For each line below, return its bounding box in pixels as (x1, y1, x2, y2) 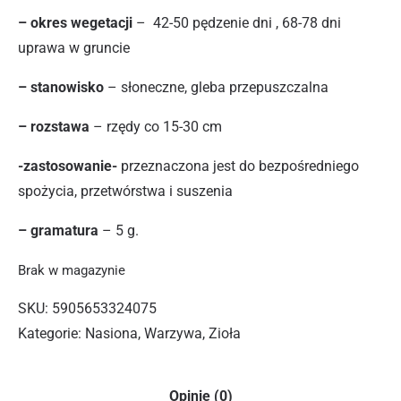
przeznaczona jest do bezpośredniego (117, 158, 359, 175)
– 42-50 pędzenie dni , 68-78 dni (132, 14, 341, 32)
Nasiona (85, 325, 138, 343)
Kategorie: (18, 325, 85, 343)
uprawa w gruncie (18, 39, 130, 57)
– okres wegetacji (18, 14, 132, 32)
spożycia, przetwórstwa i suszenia (18, 183, 233, 200)
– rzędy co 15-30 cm (90, 118, 222, 136)
